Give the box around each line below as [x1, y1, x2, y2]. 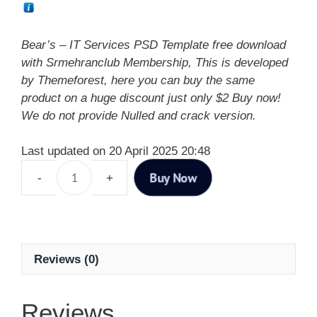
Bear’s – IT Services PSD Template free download [21, 38, 286, 52]
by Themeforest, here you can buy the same [21, 73, 255, 87]
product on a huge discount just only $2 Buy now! [21, 91, 281, 105]
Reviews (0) [34, 252, 99, 266]
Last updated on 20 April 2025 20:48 [21, 144, 210, 158]
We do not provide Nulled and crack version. [21, 108, 256, 122]
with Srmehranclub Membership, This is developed [21, 55, 288, 69]
